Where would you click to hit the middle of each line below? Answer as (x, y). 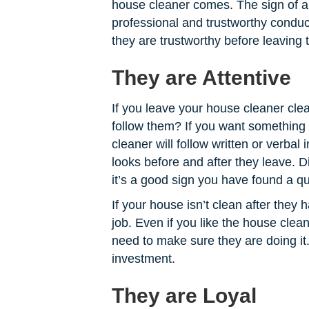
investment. (143, 259)
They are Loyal (184, 296)
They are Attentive (201, 78)
